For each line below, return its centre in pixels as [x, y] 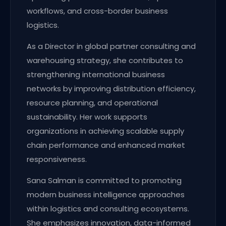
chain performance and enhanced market [106, 145]
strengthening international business [96, 74]
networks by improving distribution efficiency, [111, 88]
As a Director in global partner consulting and [111, 46]
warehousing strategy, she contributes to [105, 60]
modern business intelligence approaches [106, 194]
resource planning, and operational [92, 102]
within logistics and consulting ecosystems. [108, 208]
